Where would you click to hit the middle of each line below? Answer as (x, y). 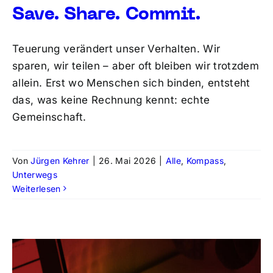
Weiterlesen (36, 188)
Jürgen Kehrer (60, 160)
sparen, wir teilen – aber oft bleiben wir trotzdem (135, 66)
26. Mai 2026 (128, 160)
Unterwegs (35, 174)
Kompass (205, 160)
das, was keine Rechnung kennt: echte (111, 100)
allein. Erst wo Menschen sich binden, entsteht (131, 83)
